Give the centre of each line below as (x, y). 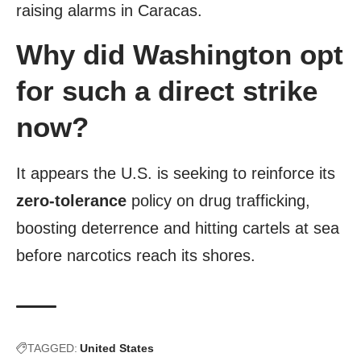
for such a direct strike (167, 91)
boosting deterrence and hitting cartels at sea (178, 228)
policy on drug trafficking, (218, 201)
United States (117, 349)
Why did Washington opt (180, 55)
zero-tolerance (71, 201)
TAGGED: (52, 349)
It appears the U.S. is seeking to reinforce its (176, 174)
